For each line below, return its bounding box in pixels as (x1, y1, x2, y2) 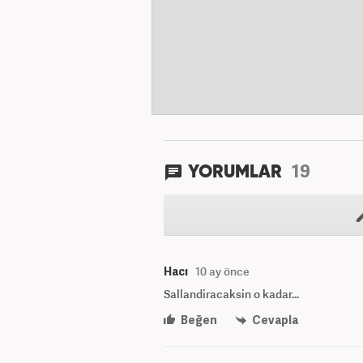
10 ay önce (195, 263, 250, 279)
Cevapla (250, 312, 298, 327)
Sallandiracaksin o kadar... (164, 286, 299, 301)
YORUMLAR (188, 164, 286, 181)
